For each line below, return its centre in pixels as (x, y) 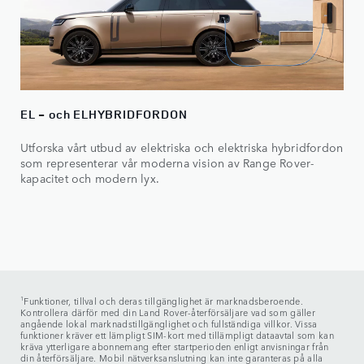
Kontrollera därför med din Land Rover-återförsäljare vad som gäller (168, 312)
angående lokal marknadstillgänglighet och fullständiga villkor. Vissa (169, 323)
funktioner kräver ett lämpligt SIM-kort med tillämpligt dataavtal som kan (177, 335)
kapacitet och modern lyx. (90, 178)
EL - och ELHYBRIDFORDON (104, 114)
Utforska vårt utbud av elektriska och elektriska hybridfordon (182, 147)
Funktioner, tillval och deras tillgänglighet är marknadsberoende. (163, 301)
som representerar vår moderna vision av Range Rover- (167, 162)
